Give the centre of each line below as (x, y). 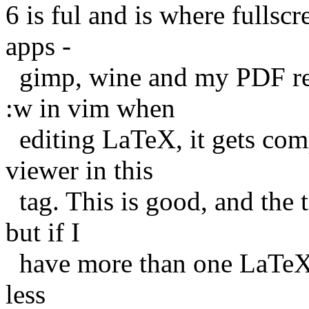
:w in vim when (90, 108)
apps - (38, 46)
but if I (43, 232)
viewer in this (79, 170)
